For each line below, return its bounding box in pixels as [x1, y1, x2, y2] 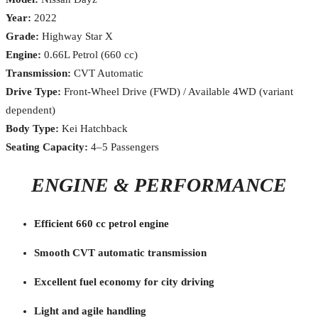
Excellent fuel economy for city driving [34, 275, 214, 287]
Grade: [6, 30, 39, 42]
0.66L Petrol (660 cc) [41, 48, 138, 60]
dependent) [6, 104, 55, 116]
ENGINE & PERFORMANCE [31, 173, 287, 196]
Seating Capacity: [6, 141, 88, 153]
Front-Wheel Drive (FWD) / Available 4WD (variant [61, 85, 293, 97]
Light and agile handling [34, 305, 146, 317]
